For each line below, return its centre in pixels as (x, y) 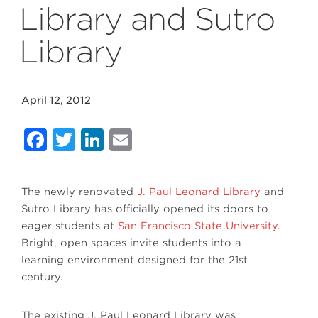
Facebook (105, 139)
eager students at (70, 226)
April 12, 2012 (56, 100)
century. (42, 277)
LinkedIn (154, 139)
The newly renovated (79, 192)
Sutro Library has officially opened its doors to (145, 209)
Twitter (118, 139)
